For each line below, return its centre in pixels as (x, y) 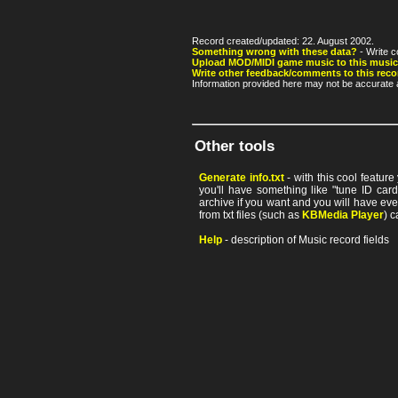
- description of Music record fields (306, 240)
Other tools (235, 147)
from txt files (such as (251, 215)
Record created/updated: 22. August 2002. (283, 41)
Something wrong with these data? (275, 52)
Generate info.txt (242, 178)
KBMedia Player (343, 215)
